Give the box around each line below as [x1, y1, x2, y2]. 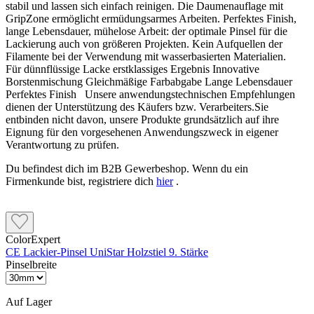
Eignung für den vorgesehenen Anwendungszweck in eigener [6, 126, 278, 139]
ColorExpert [6, 233, 60, 246]
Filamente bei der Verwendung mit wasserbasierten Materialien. [6, 50, 292, 63]
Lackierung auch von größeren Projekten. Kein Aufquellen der [6, 38, 282, 50]
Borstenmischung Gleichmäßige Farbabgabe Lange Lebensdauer [6, 76, 292, 88]
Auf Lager [6, 296, 52, 308]
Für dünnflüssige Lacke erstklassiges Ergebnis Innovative [6, 63, 259, 76]
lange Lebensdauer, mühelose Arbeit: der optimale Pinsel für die [6, 25, 287, 38]
